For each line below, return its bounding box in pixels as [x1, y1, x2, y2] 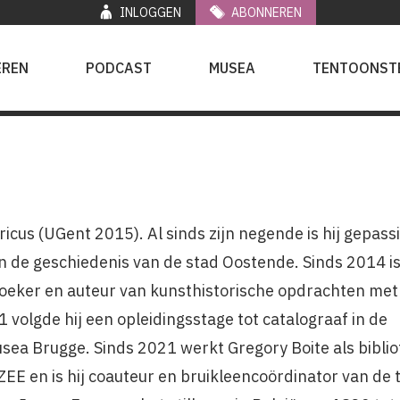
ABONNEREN [231, 4, 303, 21]
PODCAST [86, 58, 152, 77]
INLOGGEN [120, 4, 181, 21]
